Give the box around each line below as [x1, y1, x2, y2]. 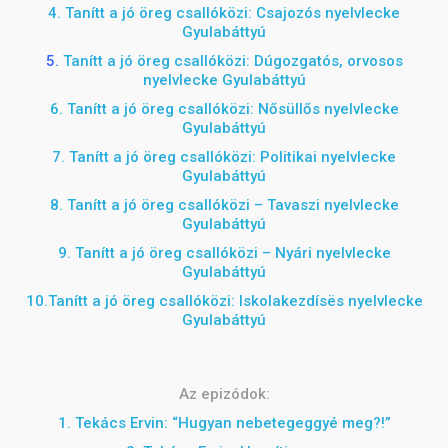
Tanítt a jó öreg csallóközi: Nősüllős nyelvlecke [66, 100, 399, 118]
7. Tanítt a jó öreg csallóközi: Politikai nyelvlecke [52, 148, 396, 166]
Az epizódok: [178, 385, 270, 403]
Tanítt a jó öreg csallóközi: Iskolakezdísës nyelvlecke [47, 292, 423, 310]
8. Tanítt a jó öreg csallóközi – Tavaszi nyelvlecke [49, 196, 399, 214]
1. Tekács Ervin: [57, 414, 172, 432]
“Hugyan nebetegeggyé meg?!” [171, 414, 391, 432]
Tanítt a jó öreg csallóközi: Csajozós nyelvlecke [65, 4, 400, 22]
